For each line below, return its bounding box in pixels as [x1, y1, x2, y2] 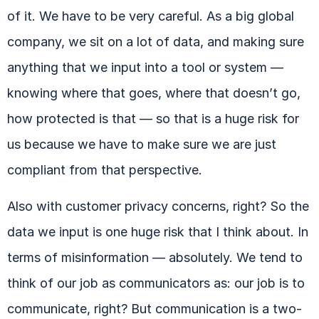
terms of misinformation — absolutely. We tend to [7, 249, 303, 265]
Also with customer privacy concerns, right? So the [7, 198, 309, 214]
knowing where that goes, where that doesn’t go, [7, 85, 300, 100]
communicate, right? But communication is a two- [7, 300, 302, 316]
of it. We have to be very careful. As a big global [7, 8, 294, 23]
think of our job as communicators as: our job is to [7, 275, 305, 291]
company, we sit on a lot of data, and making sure [7, 33, 304, 49]
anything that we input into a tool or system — [7, 59, 283, 75]
